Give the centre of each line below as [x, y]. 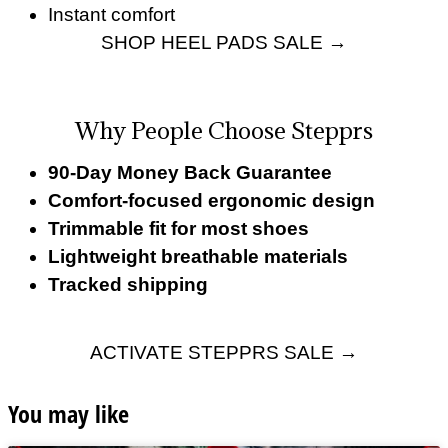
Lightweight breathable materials [198, 257]
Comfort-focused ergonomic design [211, 201]
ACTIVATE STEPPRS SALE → [224, 353]
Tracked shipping [128, 285]
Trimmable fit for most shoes [178, 229]
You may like [68, 413]
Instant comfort [111, 15]
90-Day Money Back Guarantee [190, 173]
